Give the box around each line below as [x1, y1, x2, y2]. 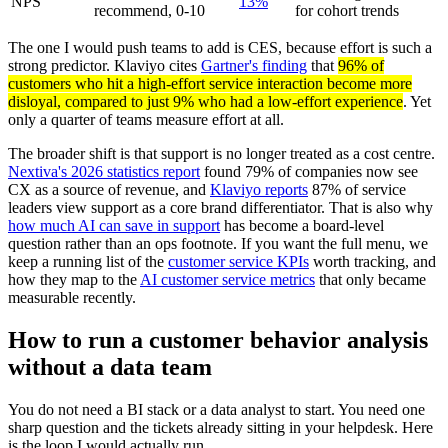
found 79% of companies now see [200, 163, 418, 181]
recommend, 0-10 [94, 2, 205, 20]
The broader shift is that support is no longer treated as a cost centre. [8, 145, 435, 163]
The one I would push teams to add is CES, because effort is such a [8, 39, 432, 57]
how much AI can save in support [8, 217, 220, 235]
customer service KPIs [168, 253, 309, 271]
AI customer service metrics [140, 271, 315, 289]
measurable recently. [8, 289, 136, 307]
